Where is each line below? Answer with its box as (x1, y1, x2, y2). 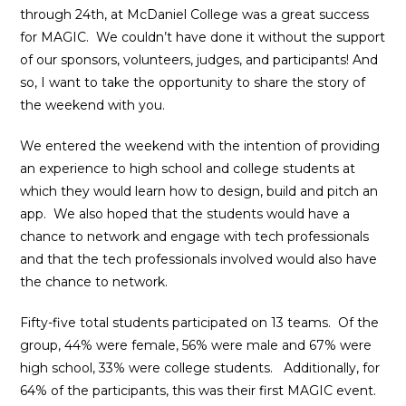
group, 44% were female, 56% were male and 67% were (20, 337, 372, 353)
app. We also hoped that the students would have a (20, 206, 351, 222)
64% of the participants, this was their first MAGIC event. (20, 382, 377, 399)
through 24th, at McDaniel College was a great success (20, 6, 370, 23)
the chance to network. (20, 274, 169, 290)
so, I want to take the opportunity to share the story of (20, 74, 366, 91)
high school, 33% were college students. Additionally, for (20, 360, 381, 376)
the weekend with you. (20, 97, 166, 113)
